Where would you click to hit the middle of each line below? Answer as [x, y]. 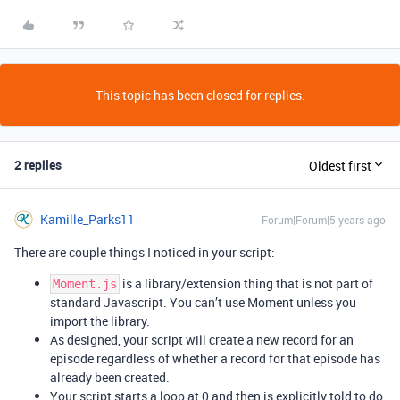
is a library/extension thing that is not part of [246, 283]
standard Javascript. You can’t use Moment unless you [203, 302]
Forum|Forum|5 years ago [324, 220]
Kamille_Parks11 [87, 219]
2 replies [38, 165]
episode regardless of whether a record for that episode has [215, 358]
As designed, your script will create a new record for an [202, 340]
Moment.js [85, 284]
